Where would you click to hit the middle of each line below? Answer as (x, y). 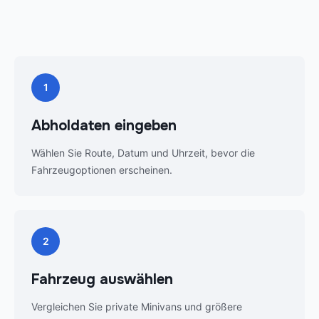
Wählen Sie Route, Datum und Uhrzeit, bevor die (143, 153)
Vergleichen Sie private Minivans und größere (137, 307)
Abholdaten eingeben (104, 126)
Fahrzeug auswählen (102, 280)
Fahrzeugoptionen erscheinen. (102, 170)
